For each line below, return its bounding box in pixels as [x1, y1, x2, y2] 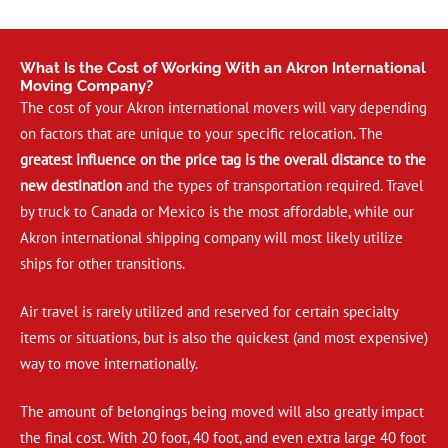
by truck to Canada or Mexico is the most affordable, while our [20, 202, 414, 222]
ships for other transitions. [20, 254, 185, 274]
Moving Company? [20, 77, 153, 95]
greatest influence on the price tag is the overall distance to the [20, 150, 426, 170]
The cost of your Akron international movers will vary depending [20, 98, 427, 118]
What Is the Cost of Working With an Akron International [20, 59, 426, 77]
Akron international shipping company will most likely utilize [20, 228, 403, 248]
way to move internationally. [20, 354, 198, 374]
